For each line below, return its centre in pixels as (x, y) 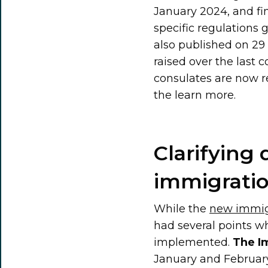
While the (182, 208)
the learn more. (195, 95)
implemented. (194, 242)
